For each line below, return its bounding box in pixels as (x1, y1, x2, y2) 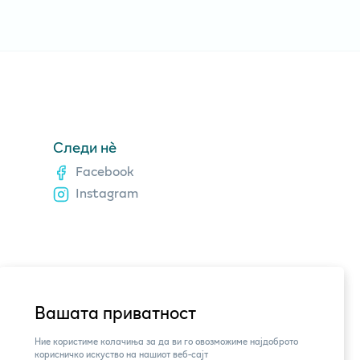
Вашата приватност (35, 300, 196, 325)
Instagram (75, 182, 138, 202)
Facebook (75, 160, 134, 181)
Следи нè (53, 136, 117, 157)
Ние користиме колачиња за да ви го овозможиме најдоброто (35, 334, 298, 348)
